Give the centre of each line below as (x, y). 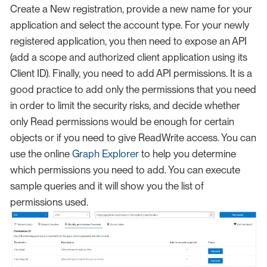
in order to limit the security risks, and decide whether (125, 106)
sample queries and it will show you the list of (107, 186)
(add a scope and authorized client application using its (129, 58)
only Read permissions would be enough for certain (122, 122)
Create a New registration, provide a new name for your (131, 9)
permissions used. (49, 202)
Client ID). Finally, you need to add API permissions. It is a (131, 74)
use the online (41, 154)
